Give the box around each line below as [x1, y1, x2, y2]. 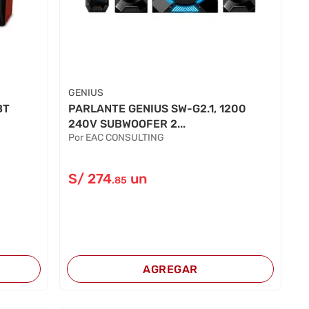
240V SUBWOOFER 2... [68, 117, 186, 130]
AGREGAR [143, 262, 198, 276]
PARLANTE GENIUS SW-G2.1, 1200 [68, 101, 246, 115]
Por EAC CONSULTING [68, 131, 164, 143]
